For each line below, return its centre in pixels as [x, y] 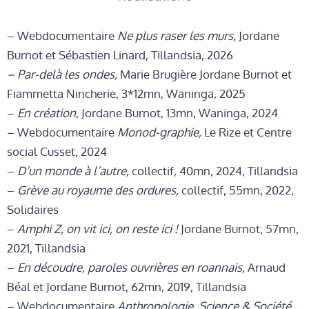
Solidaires [33, 209]
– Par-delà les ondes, [63, 74]
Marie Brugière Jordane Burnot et [206, 74]
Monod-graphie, [161, 132]
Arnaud [267, 267]
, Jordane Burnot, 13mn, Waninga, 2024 [177, 112]
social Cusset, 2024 [57, 151]
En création [47, 112]
